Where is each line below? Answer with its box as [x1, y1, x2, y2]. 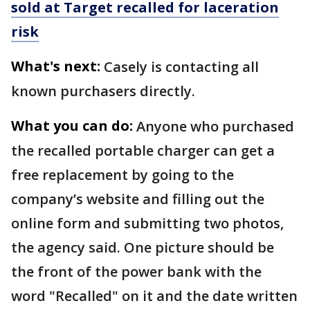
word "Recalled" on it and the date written [11, 286, 298, 306]
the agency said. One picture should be [11, 238, 274, 257]
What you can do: [11, 116, 133, 136]
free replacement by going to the [11, 165, 234, 185]
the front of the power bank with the [11, 262, 262, 282]
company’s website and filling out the [11, 190, 264, 209]
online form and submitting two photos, [11, 214, 284, 233]
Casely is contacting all [104, 57, 259, 77]
